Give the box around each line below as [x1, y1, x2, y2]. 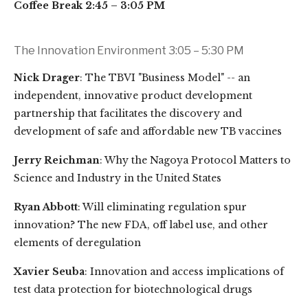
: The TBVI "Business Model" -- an [80, 71, 250, 84]
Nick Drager [14, 71, 80, 84]
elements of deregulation [14, 236, 141, 249]
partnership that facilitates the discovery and [14, 107, 242, 120]
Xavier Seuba [14, 265, 85, 278]
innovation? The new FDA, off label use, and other [14, 219, 268, 231]
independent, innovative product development [14, 89, 252, 102]
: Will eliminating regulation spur [78, 201, 247, 213]
